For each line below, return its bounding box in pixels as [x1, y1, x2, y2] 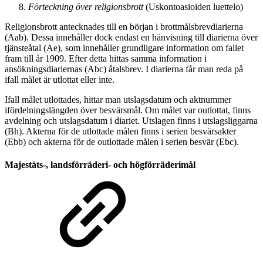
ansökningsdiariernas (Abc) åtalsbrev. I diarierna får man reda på [5, 63, 243, 74]
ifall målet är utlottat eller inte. [5, 74, 114, 85]
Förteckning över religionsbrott [28, 1, 143, 12]
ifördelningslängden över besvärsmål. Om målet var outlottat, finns [5, 104, 251, 115]
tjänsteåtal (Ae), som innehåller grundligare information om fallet [5, 42, 244, 53]
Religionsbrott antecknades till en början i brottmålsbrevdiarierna [5, 21, 243, 32]
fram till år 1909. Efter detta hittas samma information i [5, 53, 207, 63]
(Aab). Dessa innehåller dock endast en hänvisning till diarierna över [5, 32, 258, 42]
